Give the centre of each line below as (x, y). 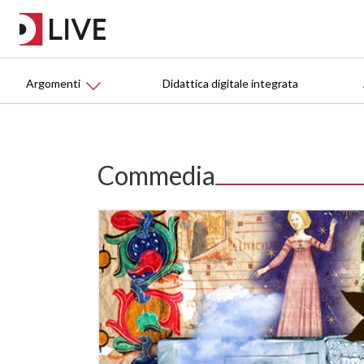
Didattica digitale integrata (230, 83)
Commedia (156, 175)
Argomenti (53, 83)
